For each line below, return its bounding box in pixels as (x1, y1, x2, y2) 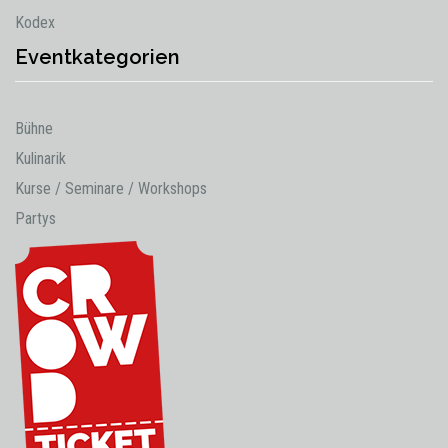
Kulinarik (15, 149, 66, 168)
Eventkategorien (15, 45, 180, 69)
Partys (15, 209, 56, 228)
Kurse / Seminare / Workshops (15, 179, 207, 198)
